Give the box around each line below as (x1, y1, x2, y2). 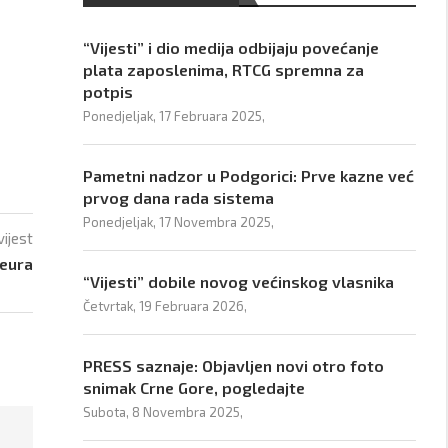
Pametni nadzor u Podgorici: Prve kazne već (83, 166, 415, 185)
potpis (83, 82, 134, 101)
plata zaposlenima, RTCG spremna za (83, 60, 365, 79)
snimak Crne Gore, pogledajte (83, 378, 306, 397)
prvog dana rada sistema (83, 188, 275, 207)
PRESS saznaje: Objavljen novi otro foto (83, 356, 385, 375)
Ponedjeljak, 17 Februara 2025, (83, 108, 266, 124)
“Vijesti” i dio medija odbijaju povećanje (83, 38, 380, 57)
